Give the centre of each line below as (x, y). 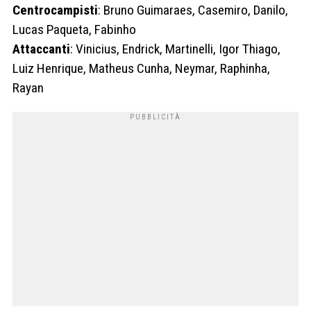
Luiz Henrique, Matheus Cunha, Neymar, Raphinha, (141, 68)
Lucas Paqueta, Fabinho (74, 29)
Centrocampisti (55, 10)
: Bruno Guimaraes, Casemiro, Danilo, (193, 10)
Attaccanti (41, 49)
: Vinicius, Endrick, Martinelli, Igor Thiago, (175, 49)
